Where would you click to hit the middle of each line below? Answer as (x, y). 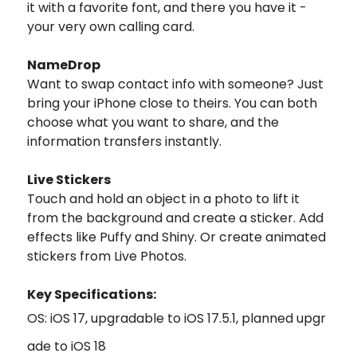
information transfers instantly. (124, 141)
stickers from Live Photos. (107, 256)
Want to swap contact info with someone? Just (175, 84)
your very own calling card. (111, 26)
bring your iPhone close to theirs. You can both (172, 103)
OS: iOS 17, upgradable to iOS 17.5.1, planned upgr (177, 318)
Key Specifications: (92, 294)
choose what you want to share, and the (153, 122)
